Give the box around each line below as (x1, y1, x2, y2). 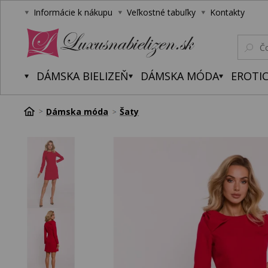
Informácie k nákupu (33, 7, 112, 18)
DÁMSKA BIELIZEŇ (36, 69, 129, 83)
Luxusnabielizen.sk (20, 58, 90, 69)
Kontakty (210, 7, 245, 18)
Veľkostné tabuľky (127, 7, 196, 18)
